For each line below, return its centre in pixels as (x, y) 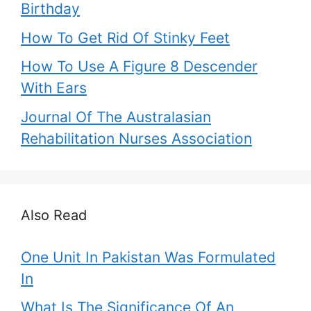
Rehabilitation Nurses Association (136, 138)
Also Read (54, 215)
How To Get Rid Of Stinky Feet (125, 37)
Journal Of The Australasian (116, 117)
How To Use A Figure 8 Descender (139, 67)
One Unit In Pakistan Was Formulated (148, 257)
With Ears (54, 88)
